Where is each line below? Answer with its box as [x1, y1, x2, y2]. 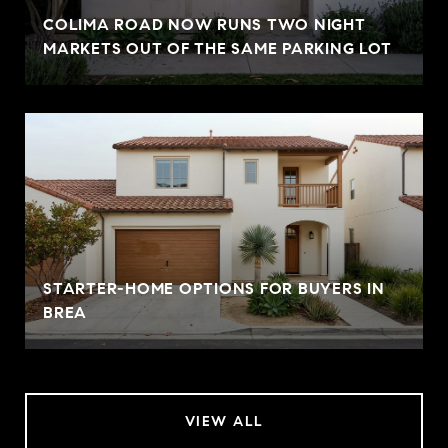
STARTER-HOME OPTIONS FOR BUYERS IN [43, 278, 385, 298]
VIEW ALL [184, 412, 264, 430]
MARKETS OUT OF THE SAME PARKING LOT [43, 38, 392, 58]
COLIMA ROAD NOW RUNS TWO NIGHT [43, 14, 366, 34]
